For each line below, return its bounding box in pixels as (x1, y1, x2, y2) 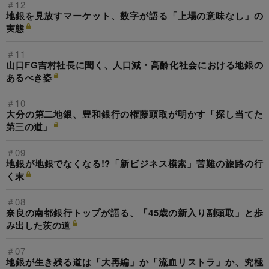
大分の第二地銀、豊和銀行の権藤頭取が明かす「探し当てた (6, 107, 263, 121)
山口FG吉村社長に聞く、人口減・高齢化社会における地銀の (6, 58, 263, 72)
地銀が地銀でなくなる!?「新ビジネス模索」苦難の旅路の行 (6, 157, 263, 171)
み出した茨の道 (6, 219, 71, 232)
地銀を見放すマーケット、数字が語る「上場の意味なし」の (6, 9, 263, 23)
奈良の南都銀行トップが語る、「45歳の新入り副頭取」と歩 (6, 206, 263, 220)
